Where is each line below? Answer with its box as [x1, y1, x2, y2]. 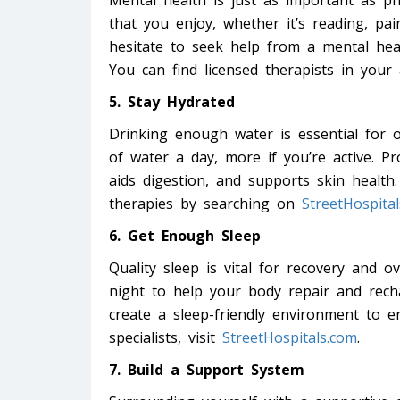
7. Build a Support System [109, 360, 304, 380]
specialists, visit [109, 328, 222, 348]
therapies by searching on [109, 194, 302, 214]
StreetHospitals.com [222, 328, 357, 348]
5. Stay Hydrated [109, 92, 235, 112]
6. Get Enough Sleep [109, 226, 261, 246]
